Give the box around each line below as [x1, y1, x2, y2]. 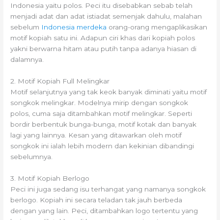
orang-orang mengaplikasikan [107, 23, 208, 31]
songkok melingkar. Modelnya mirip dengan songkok [10, 98, 189, 107]
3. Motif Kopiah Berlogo [10, 174, 90, 182]
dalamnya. [10, 55, 44, 63]
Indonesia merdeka [41, 23, 107, 31]
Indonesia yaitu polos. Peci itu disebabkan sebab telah [10, 1, 193, 9]
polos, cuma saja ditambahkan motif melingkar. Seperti [10, 109, 192, 117]
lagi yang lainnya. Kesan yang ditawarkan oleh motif [10, 131, 182, 139]
